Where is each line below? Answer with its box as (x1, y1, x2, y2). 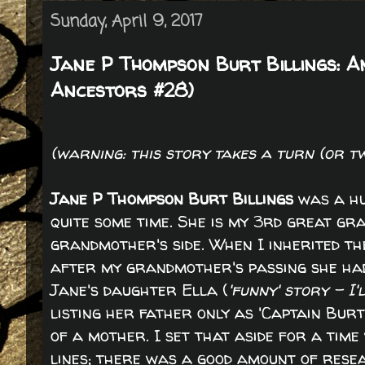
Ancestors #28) (51, 77, 194, 103)
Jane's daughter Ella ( (51, 279, 228, 301)
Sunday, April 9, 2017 (51, 9, 203, 34)
